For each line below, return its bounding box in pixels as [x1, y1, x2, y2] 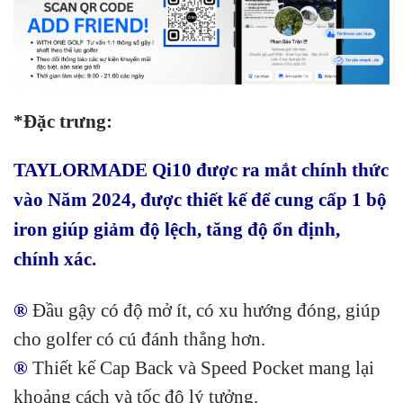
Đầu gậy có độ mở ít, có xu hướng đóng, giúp [32, 300, 381, 320]
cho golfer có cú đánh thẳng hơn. [13, 328, 265, 349]
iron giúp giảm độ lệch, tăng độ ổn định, [13, 219, 340, 239]
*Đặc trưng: [13, 112, 112, 132]
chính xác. [13, 248, 96, 269]
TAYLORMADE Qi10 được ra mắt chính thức [13, 159, 389, 180]
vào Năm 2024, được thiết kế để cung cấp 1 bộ [13, 189, 387, 210]
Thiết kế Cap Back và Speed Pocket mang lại [32, 357, 374, 378]
